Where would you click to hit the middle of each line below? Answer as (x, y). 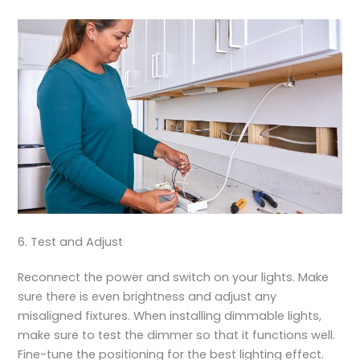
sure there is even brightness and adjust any (147, 296)
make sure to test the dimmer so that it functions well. (177, 335)
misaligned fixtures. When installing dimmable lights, (170, 315)
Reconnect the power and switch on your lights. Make (174, 277)
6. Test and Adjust (71, 241)
